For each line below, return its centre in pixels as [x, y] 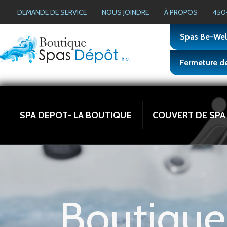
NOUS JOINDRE [125, 12]
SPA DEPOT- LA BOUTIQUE [76, 115]
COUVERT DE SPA [189, 115]
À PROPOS [181, 12]
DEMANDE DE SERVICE [52, 12]
